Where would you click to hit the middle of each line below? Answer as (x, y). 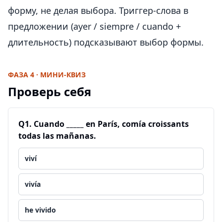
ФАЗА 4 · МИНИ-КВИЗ (47, 75)
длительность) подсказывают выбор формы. (106, 42)
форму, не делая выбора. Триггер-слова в (98, 10)
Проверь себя (50, 91)
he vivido (40, 210)
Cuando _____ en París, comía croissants (111, 124)
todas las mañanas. (57, 136)
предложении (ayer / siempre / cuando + (94, 26)
